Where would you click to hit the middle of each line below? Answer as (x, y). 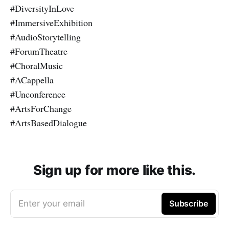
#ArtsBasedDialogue (49, 122)
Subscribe (188, 203)
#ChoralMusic (37, 65)
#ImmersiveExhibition (51, 22)
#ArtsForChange (41, 108)
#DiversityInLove (42, 8)
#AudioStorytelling (45, 37)
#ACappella (32, 79)
